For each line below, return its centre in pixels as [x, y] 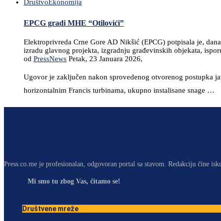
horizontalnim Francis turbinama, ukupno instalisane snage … [119, 90]
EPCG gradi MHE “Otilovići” [74, 23]
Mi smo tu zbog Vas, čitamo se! [74, 181]
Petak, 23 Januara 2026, [106, 58]
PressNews [50, 58]
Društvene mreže [50, 208]
